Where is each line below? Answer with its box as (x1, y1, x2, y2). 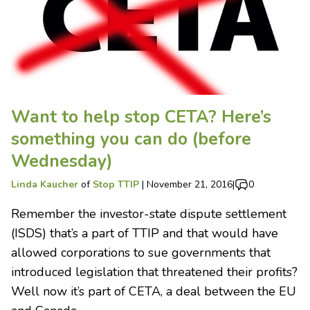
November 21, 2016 (147, 177, 232, 191)
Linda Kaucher (11, 177, 78, 191)
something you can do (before (11, 127, 251, 151)
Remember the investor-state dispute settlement (11, 205, 286, 222)
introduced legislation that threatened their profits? (11, 263, 298, 280)
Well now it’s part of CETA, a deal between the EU (11, 282, 296, 300)
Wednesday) (11, 149, 113, 173)
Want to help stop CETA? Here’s (11, 104, 271, 129)
